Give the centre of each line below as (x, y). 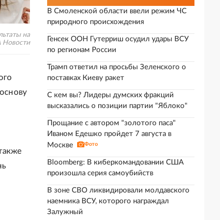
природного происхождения (96, 22)
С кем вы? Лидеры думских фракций (110, 95)
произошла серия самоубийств (100, 173)
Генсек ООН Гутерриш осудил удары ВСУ (118, 39)
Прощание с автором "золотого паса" (111, 123)
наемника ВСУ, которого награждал (108, 201)
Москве (60, 145)
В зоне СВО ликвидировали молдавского (118, 190)
